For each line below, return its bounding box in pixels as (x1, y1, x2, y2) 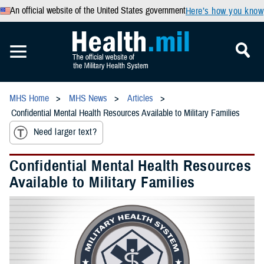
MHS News (69, 93, 107, 104)
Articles (127, 93, 153, 104)
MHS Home (9, 93, 49, 104)
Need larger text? (34, 126, 97, 138)
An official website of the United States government (9, 5, 186, 16)
